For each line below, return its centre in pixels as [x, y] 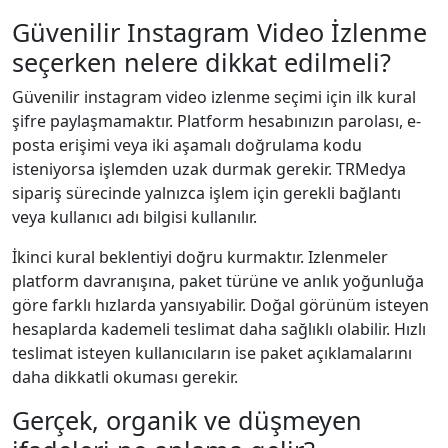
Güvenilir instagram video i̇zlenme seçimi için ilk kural [214, 96]
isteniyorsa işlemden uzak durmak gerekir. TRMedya [209, 168]
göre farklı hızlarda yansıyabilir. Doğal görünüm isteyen [220, 304]
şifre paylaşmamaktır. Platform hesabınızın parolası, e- [216, 120]
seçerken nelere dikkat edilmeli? [201, 61]
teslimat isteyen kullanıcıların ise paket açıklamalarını [212, 352]
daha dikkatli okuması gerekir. [125, 376]
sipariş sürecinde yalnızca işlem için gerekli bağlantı [206, 192]
